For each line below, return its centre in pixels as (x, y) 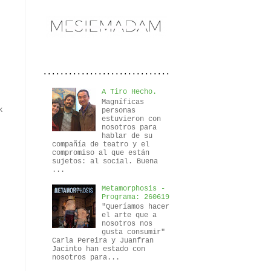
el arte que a (129, 216)
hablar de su (127, 136)
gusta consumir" (133, 233)
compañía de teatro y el (101, 144)
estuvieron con (131, 119)
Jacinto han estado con (99, 250)
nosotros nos (127, 224)
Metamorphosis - (133, 188)
